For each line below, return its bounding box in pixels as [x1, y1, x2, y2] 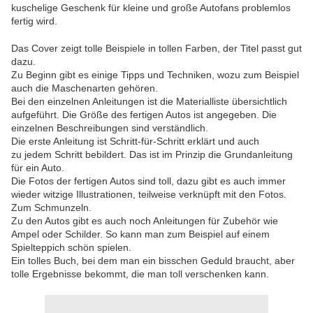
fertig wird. [11, 15, 57, 27]
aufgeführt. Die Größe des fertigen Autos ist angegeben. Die [11, 109, 277, 121]
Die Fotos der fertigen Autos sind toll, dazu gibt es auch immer [11, 175, 286, 187]
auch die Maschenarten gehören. [11, 82, 158, 94]
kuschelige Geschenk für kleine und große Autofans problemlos [11, 2, 291, 14]
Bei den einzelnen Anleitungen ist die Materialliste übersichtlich [11, 96, 287, 108]
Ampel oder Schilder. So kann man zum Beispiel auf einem [11, 228, 270, 240]
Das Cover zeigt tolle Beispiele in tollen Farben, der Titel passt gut [11, 43, 302, 54]
